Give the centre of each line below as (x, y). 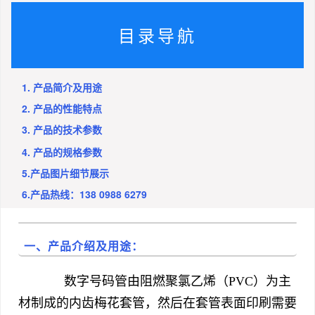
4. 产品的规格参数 (62, 152)
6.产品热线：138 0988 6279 (84, 194)
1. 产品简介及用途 (62, 87)
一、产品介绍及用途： (84, 246)
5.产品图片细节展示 (65, 173)
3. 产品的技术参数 (62, 129)
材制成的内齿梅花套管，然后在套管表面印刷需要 (157, 303)
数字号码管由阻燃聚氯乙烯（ (134, 281)
